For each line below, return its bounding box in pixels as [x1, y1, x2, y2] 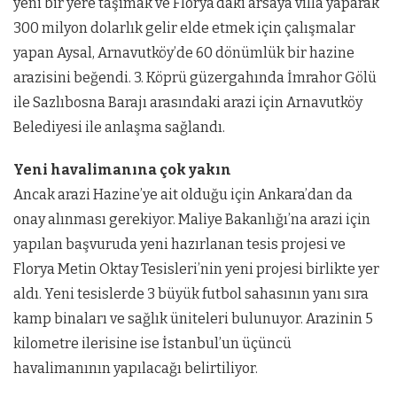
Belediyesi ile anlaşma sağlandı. [13, 119, 225, 136]
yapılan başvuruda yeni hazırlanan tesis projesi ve [13, 236, 346, 253]
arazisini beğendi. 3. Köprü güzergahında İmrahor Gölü [13, 69, 377, 87]
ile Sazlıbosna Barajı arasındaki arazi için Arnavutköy [13, 94, 362, 112]
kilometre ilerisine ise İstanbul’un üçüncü [13, 335, 292, 353]
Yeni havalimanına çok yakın [13, 161, 231, 179]
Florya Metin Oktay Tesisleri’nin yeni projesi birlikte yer [13, 261, 379, 278]
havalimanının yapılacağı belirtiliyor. [13, 360, 258, 378]
